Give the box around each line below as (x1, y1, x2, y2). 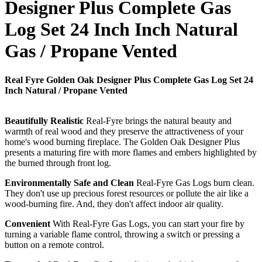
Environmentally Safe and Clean (5, 177, 134, 188)
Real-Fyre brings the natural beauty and (84, 115, 232, 126)
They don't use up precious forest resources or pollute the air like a (5, 188, 249, 198)
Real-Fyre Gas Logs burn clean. (134, 177, 254, 188)
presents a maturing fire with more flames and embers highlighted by (5, 147, 257, 157)
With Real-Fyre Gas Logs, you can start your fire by (50, 218, 244, 229)
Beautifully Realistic (5, 115, 84, 126)
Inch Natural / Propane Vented (5, 85, 127, 95)
